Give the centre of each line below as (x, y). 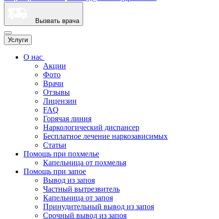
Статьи (55, 145)
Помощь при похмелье (61, 154)
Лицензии (60, 101)
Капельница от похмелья (85, 163)
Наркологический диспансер (91, 127)
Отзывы (56, 92)
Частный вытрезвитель (81, 189)
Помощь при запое (55, 171)
